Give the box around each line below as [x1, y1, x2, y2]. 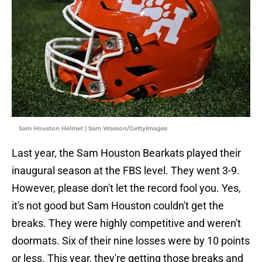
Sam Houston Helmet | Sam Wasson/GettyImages [19, 125, 167, 133]
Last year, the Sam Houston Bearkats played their [12, 147, 241, 160]
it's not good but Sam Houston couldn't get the [12, 199, 224, 212]
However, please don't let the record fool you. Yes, [12, 182, 241, 195]
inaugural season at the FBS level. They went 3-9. [12, 164, 240, 177]
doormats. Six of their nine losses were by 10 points [12, 235, 250, 247]
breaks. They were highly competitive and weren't [12, 217, 241, 230]
